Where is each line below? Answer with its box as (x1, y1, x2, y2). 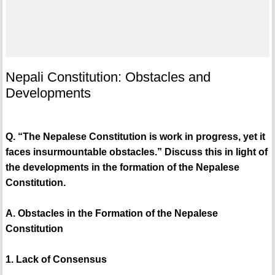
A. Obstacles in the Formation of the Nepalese (5, 208, 218, 219)
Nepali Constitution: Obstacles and (5, 69, 211, 85)
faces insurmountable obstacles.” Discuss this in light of (5, 147, 268, 158)
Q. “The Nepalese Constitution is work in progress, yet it (5, 131, 265, 142)
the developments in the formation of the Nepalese (5, 162, 239, 173)
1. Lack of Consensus (5, 254, 107, 265)
